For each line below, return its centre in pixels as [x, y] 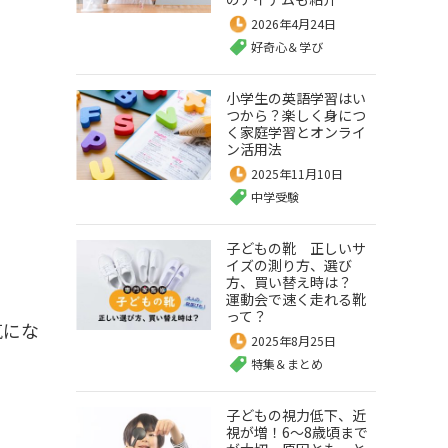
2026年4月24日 [293, 23]
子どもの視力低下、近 [296, 415]
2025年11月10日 [297, 173]
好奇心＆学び [287, 46]
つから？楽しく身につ [296, 115]
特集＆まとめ [287, 363]
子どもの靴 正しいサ [296, 248]
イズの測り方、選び [289, 265]
